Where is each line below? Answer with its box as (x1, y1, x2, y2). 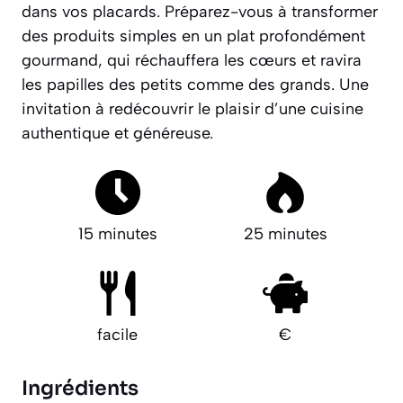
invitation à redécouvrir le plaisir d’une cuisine (22, 98, 363, 119)
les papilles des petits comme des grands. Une (22, 74, 369, 94)
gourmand (22, 49, 98, 70)
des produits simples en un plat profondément (22, 25, 365, 46)
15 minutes (77, 223, 157, 244)
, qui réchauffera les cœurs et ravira (98, 49, 362, 70)
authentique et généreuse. (22, 122, 213, 143)
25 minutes (243, 223, 327, 244)
